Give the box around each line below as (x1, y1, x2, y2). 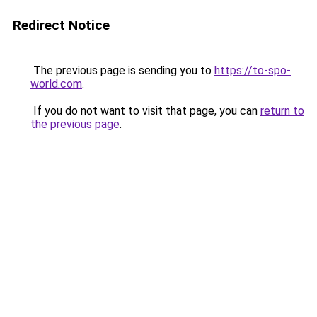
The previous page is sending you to (30, 64, 214, 77)
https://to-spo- (214, 64, 291, 77)
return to (260, 104, 304, 117)
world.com (30, 77, 82, 91)
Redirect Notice (13, 17, 110, 33)
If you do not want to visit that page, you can (30, 104, 260, 117)
